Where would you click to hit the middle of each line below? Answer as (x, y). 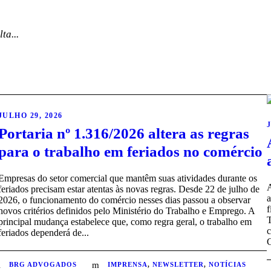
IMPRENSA (127, 265)
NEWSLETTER (178, 265)
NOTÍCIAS (227, 265)
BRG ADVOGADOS (43, 265)
